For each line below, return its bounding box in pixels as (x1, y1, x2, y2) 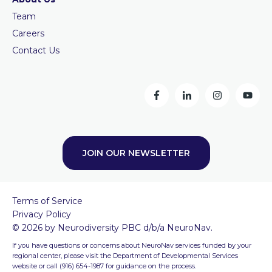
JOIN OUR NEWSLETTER (82, 148, 190, 159)
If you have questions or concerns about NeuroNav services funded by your (12, 241, 251, 250)
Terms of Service (12, 195, 83, 207)
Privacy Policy (12, 209, 71, 220)
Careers (12, 28, 44, 39)
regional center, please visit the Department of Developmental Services (12, 251, 238, 260)
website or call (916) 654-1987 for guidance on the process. (12, 262, 196, 271)
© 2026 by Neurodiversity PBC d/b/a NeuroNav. (12, 222, 212, 234)
